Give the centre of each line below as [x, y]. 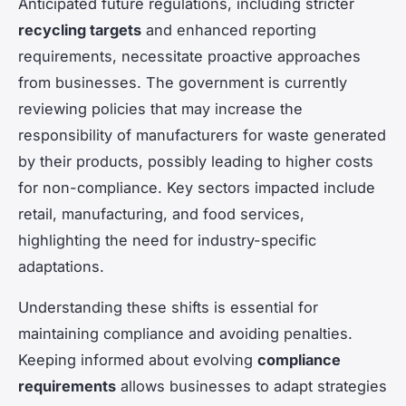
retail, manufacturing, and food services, [161, 213]
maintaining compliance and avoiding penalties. [185, 333]
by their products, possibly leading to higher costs [196, 161]
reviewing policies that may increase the [160, 108]
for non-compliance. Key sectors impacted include [197, 187]
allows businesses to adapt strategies [251, 386]
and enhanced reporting [229, 29]
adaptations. [61, 266]
